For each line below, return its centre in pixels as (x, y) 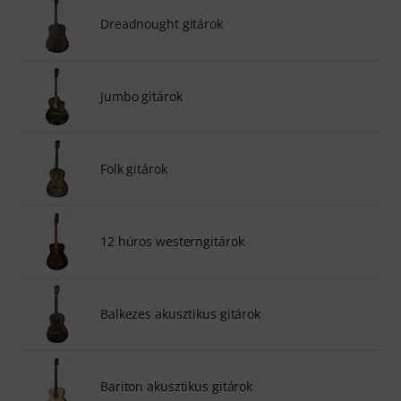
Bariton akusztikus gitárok (177, 386)
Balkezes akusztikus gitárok (181, 313)
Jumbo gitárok (141, 96)
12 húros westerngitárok (172, 241)
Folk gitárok (134, 168)
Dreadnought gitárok (162, 23)
